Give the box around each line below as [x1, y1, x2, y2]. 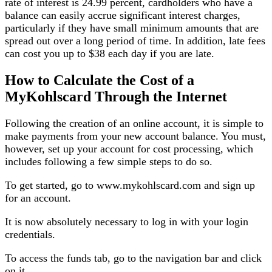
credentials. [5, 228, 55, 241]
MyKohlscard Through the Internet [5, 89, 227, 105]
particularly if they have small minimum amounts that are [5, 22, 259, 35]
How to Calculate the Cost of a [5, 72, 194, 89]
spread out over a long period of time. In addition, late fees [5, 35, 265, 47]
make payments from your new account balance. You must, [5, 130, 266, 143]
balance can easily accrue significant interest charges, [5, 9, 240, 22]
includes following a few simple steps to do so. [5, 155, 212, 168]
